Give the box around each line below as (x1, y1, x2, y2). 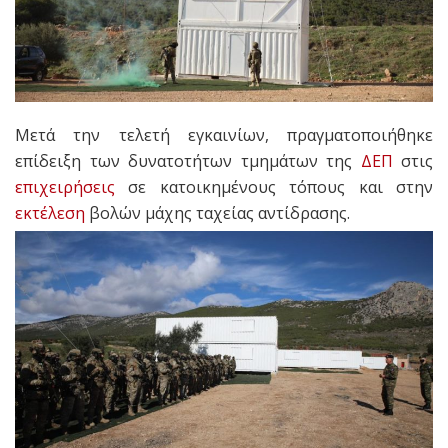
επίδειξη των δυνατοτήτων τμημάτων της (15, 149, 361, 172)
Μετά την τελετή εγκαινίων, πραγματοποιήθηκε (15, 123, 433, 146)
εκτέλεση (15, 201, 85, 224)
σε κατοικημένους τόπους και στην (115, 175, 433, 198)
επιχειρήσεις (15, 175, 115, 198)
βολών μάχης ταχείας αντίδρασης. (85, 201, 350, 224)
